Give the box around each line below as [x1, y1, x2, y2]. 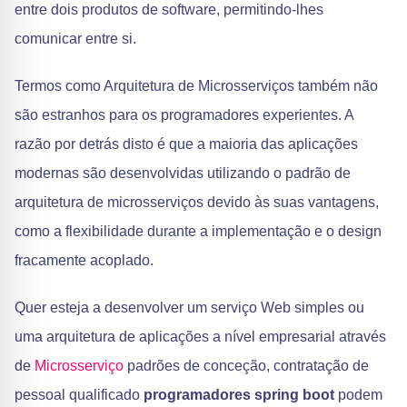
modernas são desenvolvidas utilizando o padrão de [15, 165, 351, 181]
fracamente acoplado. [15, 253, 154, 268]
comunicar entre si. [15, 31, 136, 46]
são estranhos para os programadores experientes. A [15, 107, 353, 123]
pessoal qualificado [15, 387, 144, 402]
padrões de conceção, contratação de [124, 358, 369, 373]
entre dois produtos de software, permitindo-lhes [15, 2, 323, 17]
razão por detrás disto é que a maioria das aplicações [15, 136, 358, 152]
